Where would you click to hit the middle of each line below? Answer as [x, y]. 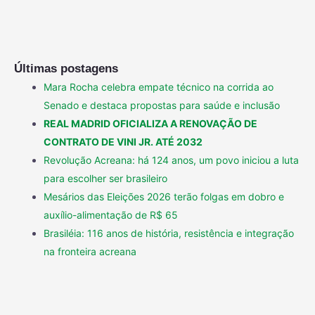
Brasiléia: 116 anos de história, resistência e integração [169, 233]
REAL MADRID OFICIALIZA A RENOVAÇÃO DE [150, 123]
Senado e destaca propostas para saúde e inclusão [162, 105]
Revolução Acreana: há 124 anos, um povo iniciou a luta [171, 160]
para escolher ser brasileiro [105, 178]
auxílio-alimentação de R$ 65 [111, 214]
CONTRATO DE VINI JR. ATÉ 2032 [123, 141]
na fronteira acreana [90, 251]
